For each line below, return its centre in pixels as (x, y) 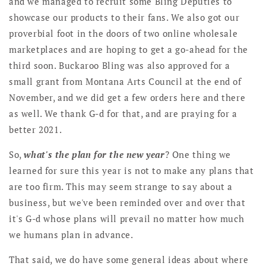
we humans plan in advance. (71, 235)
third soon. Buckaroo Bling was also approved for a (120, 66)
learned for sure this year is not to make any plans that (132, 171)
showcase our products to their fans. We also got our (124, 18)
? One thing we (198, 155)
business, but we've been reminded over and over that (127, 203)
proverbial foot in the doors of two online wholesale (123, 34)
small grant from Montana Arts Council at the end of (125, 82)
